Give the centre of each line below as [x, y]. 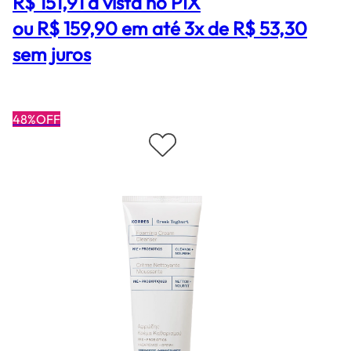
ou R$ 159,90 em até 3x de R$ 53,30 [160, 29]
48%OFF [36, 119]
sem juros [52, 54]
